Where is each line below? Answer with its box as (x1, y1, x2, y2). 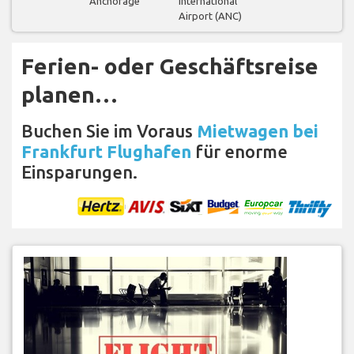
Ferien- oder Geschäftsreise (21, 53, 318, 78)
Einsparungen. (21, 161, 137, 182)
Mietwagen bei (197, 120, 318, 141)
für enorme (191, 141, 288, 161)
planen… (21, 81, 118, 107)
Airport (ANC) (179, 9, 242, 21)
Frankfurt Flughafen (21, 141, 191, 161)
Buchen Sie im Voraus (21, 120, 197, 141)
